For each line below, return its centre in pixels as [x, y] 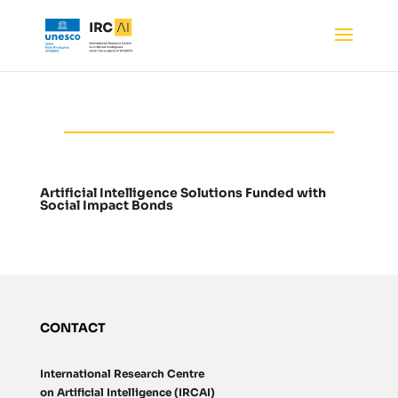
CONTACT [72, 328]
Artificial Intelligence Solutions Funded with [183, 193]
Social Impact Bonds [106, 205]
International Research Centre [122, 374]
